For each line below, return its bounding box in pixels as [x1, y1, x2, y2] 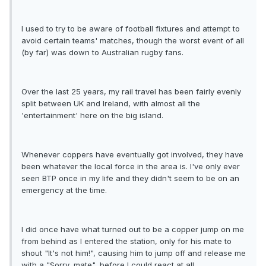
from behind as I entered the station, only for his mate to [21, 236, 232, 246]
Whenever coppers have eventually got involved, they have [21, 150, 243, 160]
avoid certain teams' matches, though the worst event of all [21, 36, 244, 46]
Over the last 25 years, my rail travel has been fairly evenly [21, 87, 241, 97]
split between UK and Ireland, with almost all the [21, 99, 200, 109]
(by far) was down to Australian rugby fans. [21, 47, 183, 58]
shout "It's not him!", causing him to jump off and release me [21, 248, 246, 258]
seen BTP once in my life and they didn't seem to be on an [21, 173, 239, 183]
